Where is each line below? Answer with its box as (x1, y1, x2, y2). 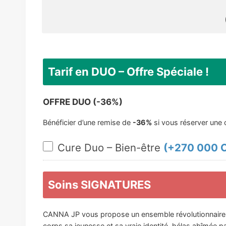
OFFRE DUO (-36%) (43, 97, 123, 107)
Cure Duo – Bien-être (58, 141, 163, 154)
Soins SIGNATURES (48, 178, 151, 191)
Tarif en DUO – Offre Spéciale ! (48, 65, 209, 79)
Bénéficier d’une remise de (43, 118, 133, 127)
